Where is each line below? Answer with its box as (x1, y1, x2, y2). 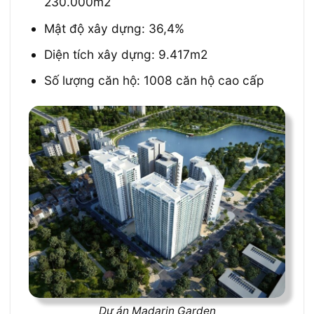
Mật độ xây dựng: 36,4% (44, 20, 185, 36)
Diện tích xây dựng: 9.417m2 (44, 46, 208, 62)
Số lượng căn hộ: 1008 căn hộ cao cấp (44, 73, 265, 88)
